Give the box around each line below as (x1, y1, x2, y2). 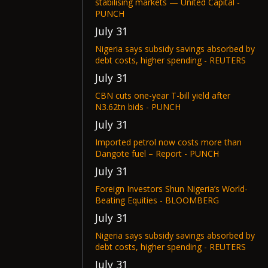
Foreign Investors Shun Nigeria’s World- (95, 183, 248, 194)
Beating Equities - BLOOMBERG (95, 194, 219, 206)
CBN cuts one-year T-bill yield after (95, 90, 230, 101)
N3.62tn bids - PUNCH (95, 101, 181, 112)
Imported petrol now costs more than (95, 136, 242, 148)
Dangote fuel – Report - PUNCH (95, 148, 219, 159)
